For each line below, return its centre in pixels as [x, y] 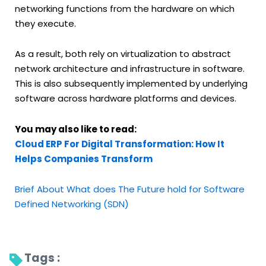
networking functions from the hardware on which [125, 9]
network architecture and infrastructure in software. [130, 69]
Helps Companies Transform [85, 159]
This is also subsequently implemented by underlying [131, 84]
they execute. [45, 24]
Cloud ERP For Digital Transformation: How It [120, 144]
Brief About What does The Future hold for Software [130, 189]
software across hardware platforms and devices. [126, 99]
